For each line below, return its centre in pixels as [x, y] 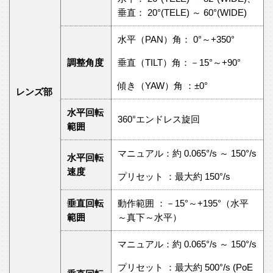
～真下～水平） [150, 217]
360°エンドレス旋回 [159, 119]
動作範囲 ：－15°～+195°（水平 [183, 203]
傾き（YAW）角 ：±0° [163, 85]
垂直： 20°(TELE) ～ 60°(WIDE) [182, 12]
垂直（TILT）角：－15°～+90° [179, 62]
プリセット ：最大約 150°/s [174, 176]
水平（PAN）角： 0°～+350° [176, 39]
